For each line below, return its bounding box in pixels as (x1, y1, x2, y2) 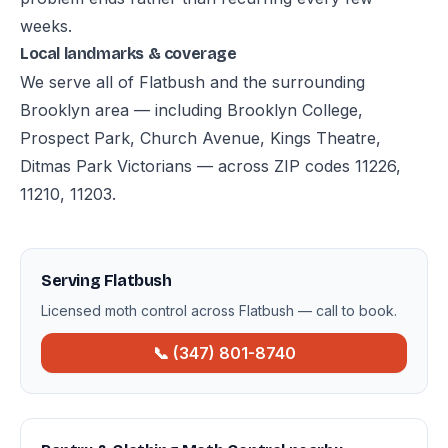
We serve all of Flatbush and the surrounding (20, 72, 365, 92)
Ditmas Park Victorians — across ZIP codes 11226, (20, 156, 401, 176)
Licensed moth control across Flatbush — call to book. (41, 302, 397, 319)
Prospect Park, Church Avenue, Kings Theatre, (20, 128, 381, 148)
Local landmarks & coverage (20, 44, 237, 63)
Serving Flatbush (41, 271, 172, 290)
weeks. (20, 16, 72, 36)
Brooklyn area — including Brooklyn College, (20, 100, 363, 120)
